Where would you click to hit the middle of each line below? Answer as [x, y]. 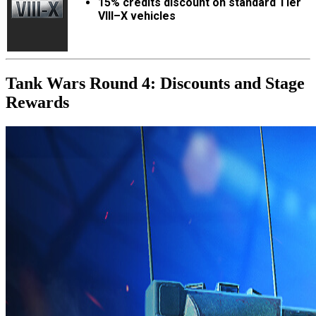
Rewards [37, 102]
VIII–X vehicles [137, 16]
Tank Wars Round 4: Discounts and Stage [155, 83]
